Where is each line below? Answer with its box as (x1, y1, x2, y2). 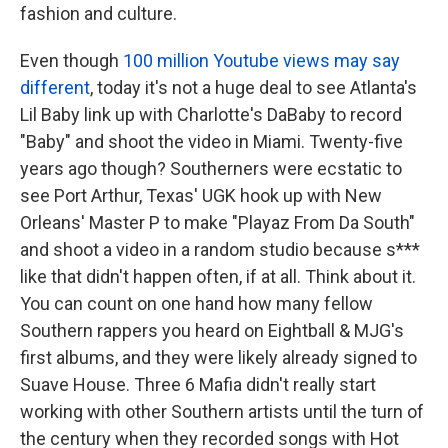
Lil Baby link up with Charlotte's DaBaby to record (20, 104, 402, 126)
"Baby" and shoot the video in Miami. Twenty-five (20, 131, 403, 153)
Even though (20, 50, 123, 72)
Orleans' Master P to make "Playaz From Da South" (20, 212, 415, 234)
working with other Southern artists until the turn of (20, 401, 424, 423)
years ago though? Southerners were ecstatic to (20, 158, 402, 180)
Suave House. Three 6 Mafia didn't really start (20, 374, 376, 396)
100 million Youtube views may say (123, 50, 400, 72)
